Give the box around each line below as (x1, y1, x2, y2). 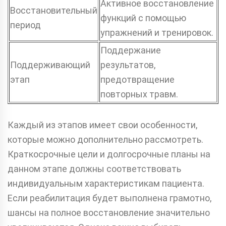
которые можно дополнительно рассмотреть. (8, 134, 203, 145)
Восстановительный (10, 5, 97, 16)
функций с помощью (100, 12, 186, 23)
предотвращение (100, 74, 175, 85)
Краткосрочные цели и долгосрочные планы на (8, 148, 210, 159)
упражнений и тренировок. (100, 27, 213, 38)
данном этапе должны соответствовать (8, 163, 181, 174)
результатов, (100, 59, 155, 70)
